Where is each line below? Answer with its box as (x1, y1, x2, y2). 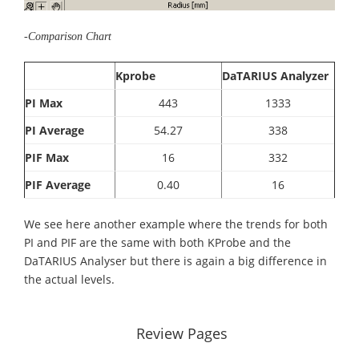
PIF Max (25, 149, 69, 165)
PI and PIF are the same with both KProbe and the (24, 234, 291, 250)
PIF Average (25, 176, 91, 192)
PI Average (25, 122, 84, 138)
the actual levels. (24, 271, 115, 287)
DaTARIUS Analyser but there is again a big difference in (24, 252, 327, 268)
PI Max (25, 95, 63, 111)
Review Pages (136, 323, 228, 343)
